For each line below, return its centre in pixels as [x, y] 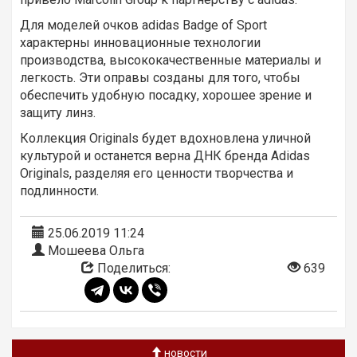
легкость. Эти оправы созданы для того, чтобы [160, 78]
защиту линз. [58, 113]
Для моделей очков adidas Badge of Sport [143, 25]
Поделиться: [132, 269]
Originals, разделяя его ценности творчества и [157, 174]
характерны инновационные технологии [140, 43]
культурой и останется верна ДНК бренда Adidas [165, 156]
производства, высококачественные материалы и [171, 61]
